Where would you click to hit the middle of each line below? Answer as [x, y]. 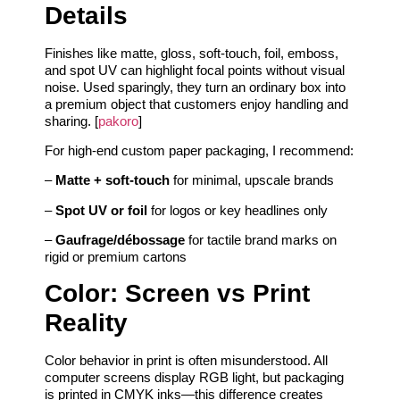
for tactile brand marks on [261, 240]
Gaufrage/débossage [120, 240]
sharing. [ [71, 121]
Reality [86, 322]
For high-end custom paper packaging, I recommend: [199, 150]
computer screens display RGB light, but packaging [194, 377]
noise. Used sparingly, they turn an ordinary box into [195, 87]
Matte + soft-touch [112, 180]
